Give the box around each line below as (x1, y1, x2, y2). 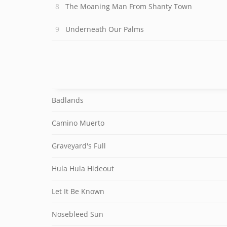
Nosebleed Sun (52, 209, 103, 219)
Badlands (52, 95, 84, 105)
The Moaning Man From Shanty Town (65, 2, 192, 11)
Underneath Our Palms (65, 24, 144, 34)
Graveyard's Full (52, 141, 106, 150)
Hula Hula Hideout (52, 164, 114, 173)
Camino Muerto (52, 118, 104, 128)
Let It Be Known (52, 186, 104, 196)
